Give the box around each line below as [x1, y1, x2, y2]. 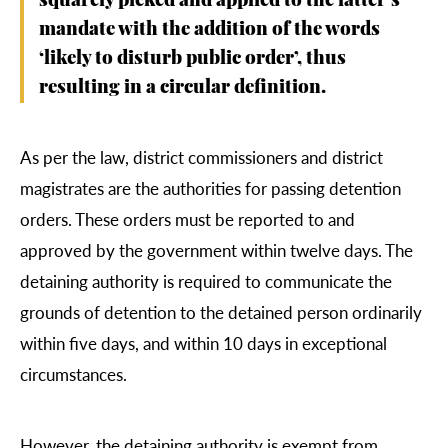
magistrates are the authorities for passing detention [20, 176, 401, 201]
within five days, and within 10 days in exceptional [20, 331, 387, 356]
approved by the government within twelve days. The [20, 238, 413, 263]
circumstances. [20, 362, 127, 387]
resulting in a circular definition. [39, 79, 326, 99]
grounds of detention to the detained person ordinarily [20, 300, 422, 325]
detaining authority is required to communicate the [20, 269, 392, 294]
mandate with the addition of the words [39, 21, 380, 41]
